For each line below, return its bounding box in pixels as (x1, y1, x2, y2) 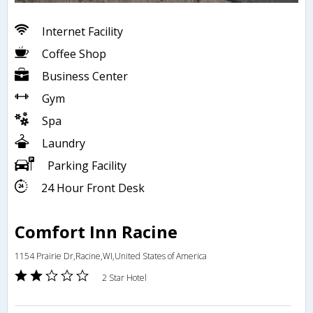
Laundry (42, 136, 85, 152)
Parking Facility (48, 158, 126, 174)
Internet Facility (42, 24, 123, 40)
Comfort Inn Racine (15, 220, 177, 244)
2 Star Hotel (102, 272, 147, 284)
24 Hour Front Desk (41, 180, 145, 196)
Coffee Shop (42, 46, 106, 62)
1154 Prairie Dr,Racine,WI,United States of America (15, 250, 207, 263)
